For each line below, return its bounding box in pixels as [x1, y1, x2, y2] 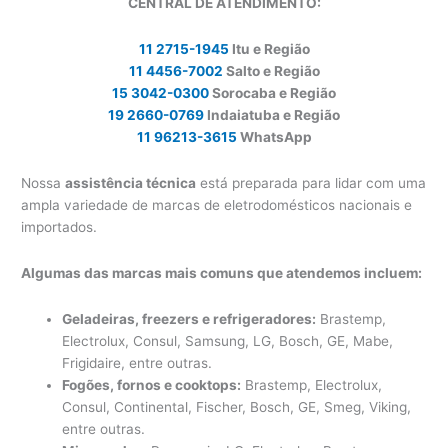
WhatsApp [236, 129, 312, 146]
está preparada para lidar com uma [196, 175, 427, 192]
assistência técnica [65, 175, 197, 192]
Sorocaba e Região [209, 85, 336, 102]
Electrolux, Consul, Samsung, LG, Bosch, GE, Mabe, [62, 332, 394, 349]
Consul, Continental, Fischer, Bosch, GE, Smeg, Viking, [62, 398, 412, 415]
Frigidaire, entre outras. [62, 354, 213, 371]
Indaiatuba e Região [204, 107, 340, 124]
